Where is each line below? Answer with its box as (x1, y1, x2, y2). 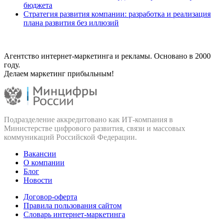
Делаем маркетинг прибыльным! (4, 69, 114, 78)
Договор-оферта (23, 192, 77, 201)
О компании (23, 158, 65, 167)
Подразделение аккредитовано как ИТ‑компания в (4, 115, 173, 124)
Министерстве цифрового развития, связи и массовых (4, 124, 185, 132)
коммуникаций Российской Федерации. (4, 132, 137, 141)
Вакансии (23, 149, 56, 158)
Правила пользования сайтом (23, 201, 122, 210)
